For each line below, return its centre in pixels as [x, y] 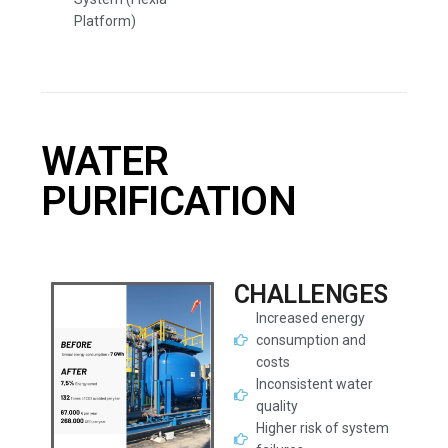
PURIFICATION [168, 201]
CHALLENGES [310, 294]
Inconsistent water [315, 384]
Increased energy [311, 318]
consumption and [311, 340]
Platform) [104, 21]
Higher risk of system [323, 428]
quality [277, 406]
